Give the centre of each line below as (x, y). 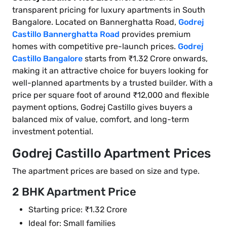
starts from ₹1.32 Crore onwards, (145, 59)
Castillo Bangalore (47, 59)
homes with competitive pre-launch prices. (95, 47)
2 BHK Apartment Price (74, 192)
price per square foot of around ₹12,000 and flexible (111, 95)
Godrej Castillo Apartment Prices (111, 154)
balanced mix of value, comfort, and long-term (101, 120)
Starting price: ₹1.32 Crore (78, 210)
